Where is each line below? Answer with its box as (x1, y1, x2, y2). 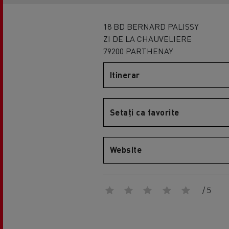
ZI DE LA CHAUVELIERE (103, 33, 192, 44)
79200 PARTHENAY (103, 45, 173, 56)
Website (109, 144, 142, 155)
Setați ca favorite (109, 107, 179, 118)
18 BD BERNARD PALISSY (103, 21, 198, 32)
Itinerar (109, 70, 140, 80)
